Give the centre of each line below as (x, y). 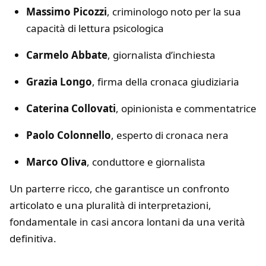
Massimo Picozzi (66, 12)
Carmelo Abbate (67, 55)
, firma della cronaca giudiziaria (166, 82)
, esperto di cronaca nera (170, 135)
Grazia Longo (59, 82)
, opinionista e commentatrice (186, 109)
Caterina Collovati (71, 109)
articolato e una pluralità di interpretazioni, (110, 205)
